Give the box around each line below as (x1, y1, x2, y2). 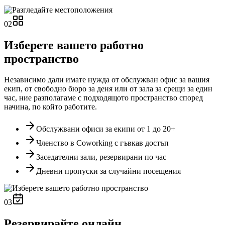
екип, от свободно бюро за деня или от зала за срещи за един (4, 84, 212, 93)
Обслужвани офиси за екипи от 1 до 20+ (36, 125, 175, 134)
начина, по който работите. (4, 102, 97, 111)
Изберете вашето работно (4, 38, 144, 52)
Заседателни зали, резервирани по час (36, 153, 166, 162)
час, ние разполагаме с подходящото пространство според (4, 93, 203, 102)
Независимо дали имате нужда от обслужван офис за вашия (4, 75, 209, 84)
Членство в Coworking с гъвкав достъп (36, 139, 169, 148)
